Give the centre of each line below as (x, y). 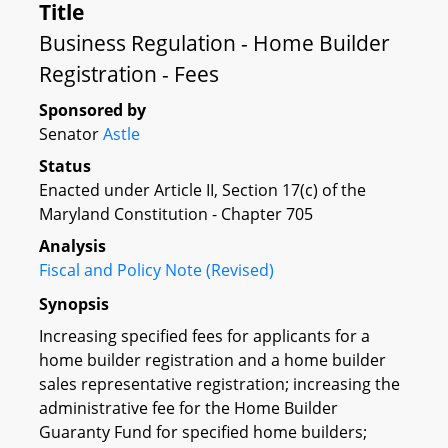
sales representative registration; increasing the (219, 383)
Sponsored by (92, 110)
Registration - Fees (129, 74)
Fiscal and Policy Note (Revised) (156, 270)
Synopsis (74, 303)
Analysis (72, 246)
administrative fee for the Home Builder (188, 407)
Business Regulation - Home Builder (214, 43)
